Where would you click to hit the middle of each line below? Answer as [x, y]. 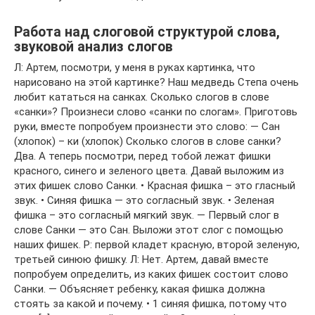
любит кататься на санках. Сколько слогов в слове [142, 97]
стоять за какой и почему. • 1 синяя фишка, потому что [150, 304]
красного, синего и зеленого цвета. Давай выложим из [149, 171]
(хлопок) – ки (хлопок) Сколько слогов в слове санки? [148, 142]
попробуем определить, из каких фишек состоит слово [151, 275]
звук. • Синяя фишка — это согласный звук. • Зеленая [144, 201]
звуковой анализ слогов [94, 46]
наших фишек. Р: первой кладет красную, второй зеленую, [157, 245]
